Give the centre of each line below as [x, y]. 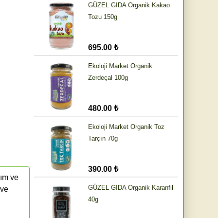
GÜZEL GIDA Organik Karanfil [131, 188]
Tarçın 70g [103, 139]
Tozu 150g [103, 17]
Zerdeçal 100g [108, 78]
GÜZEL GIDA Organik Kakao [129, 5]
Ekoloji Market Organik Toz [126, 127]
